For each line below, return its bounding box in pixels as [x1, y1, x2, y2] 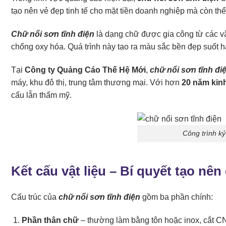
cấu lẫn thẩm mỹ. [11, 90, 72, 99]
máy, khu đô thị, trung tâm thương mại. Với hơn [11, 78, 182, 87]
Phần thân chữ [21, 215, 79, 224]
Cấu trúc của [11, 192, 59, 201]
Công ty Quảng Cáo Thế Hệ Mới [25, 65, 146, 74]
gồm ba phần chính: [140, 192, 213, 201]
